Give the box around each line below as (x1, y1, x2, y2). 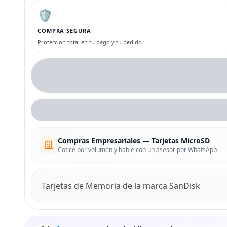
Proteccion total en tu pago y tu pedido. (37, 38, 143, 46)
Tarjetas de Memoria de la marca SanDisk (42, 180, 200, 192)
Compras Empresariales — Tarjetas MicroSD (58, 136, 210, 146)
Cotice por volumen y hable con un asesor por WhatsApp (58, 145, 217, 155)
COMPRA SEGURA (37, 27, 91, 35)
